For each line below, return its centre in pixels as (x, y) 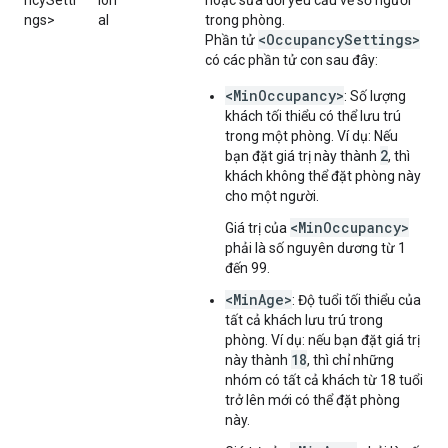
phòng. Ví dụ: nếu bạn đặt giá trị (322, 340)
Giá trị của (257, 228)
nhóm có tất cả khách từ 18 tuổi (324, 380)
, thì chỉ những (350, 360)
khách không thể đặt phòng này (323, 176)
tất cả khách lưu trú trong (304, 320)
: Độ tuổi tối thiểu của (356, 300)
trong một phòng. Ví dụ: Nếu (311, 136)
